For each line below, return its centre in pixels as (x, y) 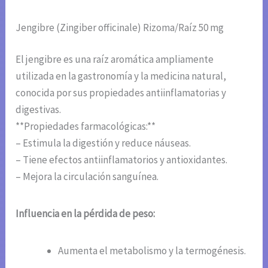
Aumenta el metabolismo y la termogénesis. (152, 251)
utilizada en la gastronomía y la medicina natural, (121, 76)
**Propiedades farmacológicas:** (86, 127)
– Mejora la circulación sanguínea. (87, 177)
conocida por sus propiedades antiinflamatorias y (121, 93)
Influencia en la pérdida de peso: (86, 214)
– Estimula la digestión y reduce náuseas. (103, 143)
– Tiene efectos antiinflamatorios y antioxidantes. (122, 160)
